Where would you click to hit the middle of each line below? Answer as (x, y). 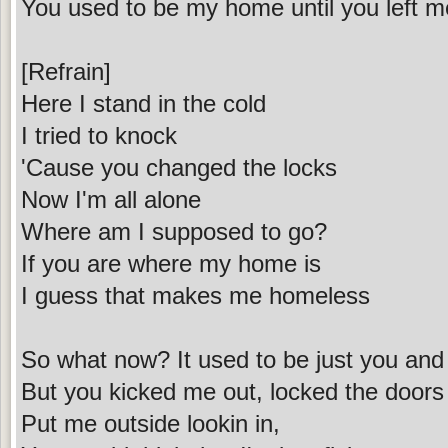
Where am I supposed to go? (174, 231)
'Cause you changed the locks (179, 167)
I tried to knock (99, 135)
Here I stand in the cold (143, 103)
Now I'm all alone (111, 199)
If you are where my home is (171, 263)
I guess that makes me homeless (195, 295)
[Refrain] (66, 71)
